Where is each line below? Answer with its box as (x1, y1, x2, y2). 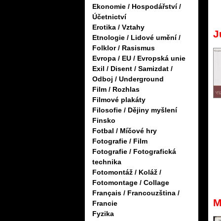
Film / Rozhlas (92, 85, 140, 94)
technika (92, 158, 121, 166)
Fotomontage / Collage (92, 179, 169, 187)
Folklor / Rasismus (92, 44, 155, 52)
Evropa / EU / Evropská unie (92, 54, 185, 63)
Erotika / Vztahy (92, 23, 145, 32)
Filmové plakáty (92, 96, 146, 104)
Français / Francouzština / (92, 189, 180, 197)
